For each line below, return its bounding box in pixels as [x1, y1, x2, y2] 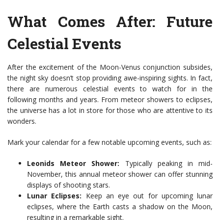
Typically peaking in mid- [119, 159, 213, 168]
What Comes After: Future [7, 12, 213, 31]
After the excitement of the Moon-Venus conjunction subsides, [7, 62, 213, 72]
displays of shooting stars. [27, 180, 110, 190]
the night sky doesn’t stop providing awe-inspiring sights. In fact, [7, 73, 213, 83]
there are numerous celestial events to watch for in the [7, 84, 213, 94]
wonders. [7, 116, 36, 126]
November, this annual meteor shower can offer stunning [27, 169, 213, 179]
